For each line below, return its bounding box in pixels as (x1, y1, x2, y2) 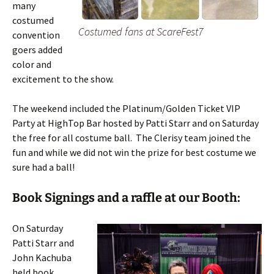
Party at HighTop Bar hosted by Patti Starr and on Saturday (12, 117, 259, 129)
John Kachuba (12, 251, 72, 264)
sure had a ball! (12, 161, 75, 173)
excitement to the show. (12, 73, 114, 85)
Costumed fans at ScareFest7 (78, 24, 203, 39)
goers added (12, 43, 62, 56)
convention (12, 29, 60, 41)
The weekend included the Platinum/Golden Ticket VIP (12, 102, 240, 114)
